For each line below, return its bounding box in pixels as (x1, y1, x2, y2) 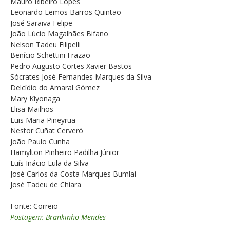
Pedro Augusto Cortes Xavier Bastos (10, 61, 132, 71)
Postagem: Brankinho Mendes (10, 212, 106, 222)
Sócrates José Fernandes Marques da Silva (10, 72, 151, 82)
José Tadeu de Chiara (10, 180, 81, 190)
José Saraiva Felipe (10, 18, 72, 28)
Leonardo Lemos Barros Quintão (10, 7, 121, 17)
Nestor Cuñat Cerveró (10, 126, 83, 136)
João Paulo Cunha (10, 137, 70, 147)
